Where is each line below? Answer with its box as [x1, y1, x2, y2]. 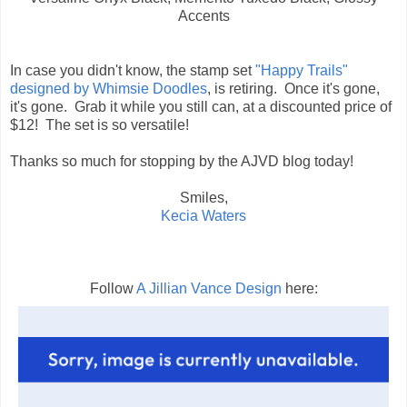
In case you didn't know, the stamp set [10, 63, 255, 79]
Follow [89, 281, 136, 297]
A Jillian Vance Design [135, 281, 282, 297]
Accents [177, 8, 230, 25]
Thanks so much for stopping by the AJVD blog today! [10, 154, 357, 170]
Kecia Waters [161, 208, 246, 224]
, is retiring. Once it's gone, [207, 81, 380, 97]
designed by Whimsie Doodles [10, 81, 207, 97]
